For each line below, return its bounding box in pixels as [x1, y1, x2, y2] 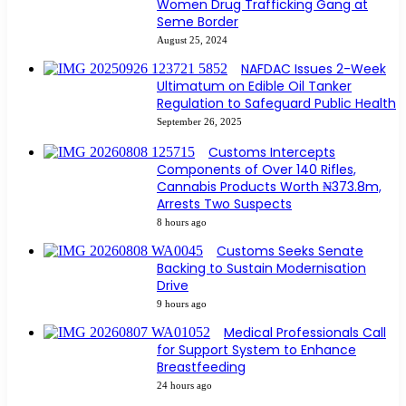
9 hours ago [157, 298, 207, 310]
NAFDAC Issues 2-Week [241, 60, 386, 79]
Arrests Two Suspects [157, 195, 292, 214]
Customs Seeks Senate [217, 242, 363, 261]
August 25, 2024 [157, 34, 227, 46]
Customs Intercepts [208, 143, 335, 162]
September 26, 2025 [157, 116, 242, 128]
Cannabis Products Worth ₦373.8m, [157, 178, 382, 197]
